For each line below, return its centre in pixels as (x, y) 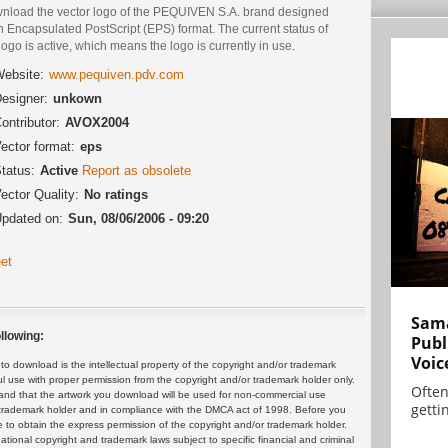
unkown (77, 99)
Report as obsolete (136, 171)
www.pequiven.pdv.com (116, 75)
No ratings (116, 195)
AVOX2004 (97, 123)
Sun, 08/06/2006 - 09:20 (138, 219)
